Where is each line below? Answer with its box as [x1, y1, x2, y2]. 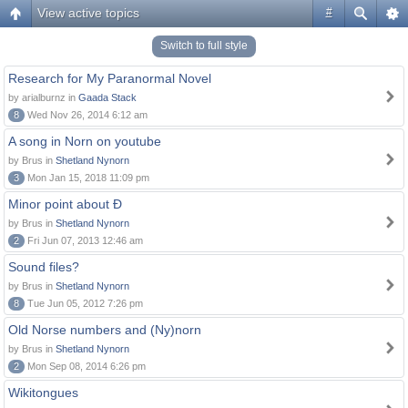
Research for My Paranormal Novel [8, 71, 211, 86]
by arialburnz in [8, 92, 78, 103]
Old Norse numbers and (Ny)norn [8, 322, 201, 337]
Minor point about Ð [8, 197, 122, 211]
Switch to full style [160, 39, 248, 52]
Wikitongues [8, 385, 78, 400]
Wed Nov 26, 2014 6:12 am [25, 109, 148, 120]
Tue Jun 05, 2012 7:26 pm [25, 298, 143, 309]
